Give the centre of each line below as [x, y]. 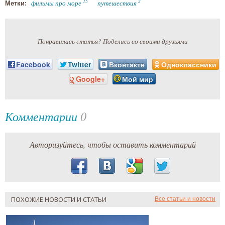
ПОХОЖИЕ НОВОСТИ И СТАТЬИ [59, 199]
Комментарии [43, 116]
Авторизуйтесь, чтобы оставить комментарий [113, 144]
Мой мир [138, 79]
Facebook [33, 65]
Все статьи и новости [185, 199]
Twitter [79, 65]
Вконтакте [127, 65]
